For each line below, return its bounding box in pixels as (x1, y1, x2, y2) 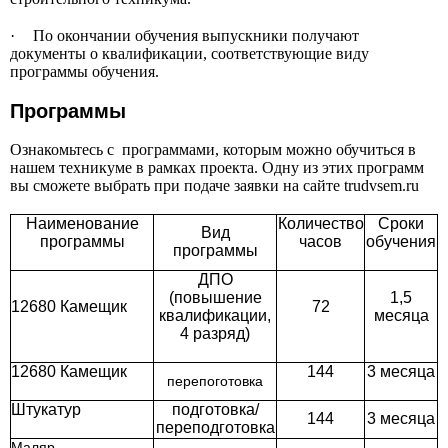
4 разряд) (180, 325, 250, 343)
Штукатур (11, 401, 85, 419)
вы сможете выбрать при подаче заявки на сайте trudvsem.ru (10, 177, 419, 195)
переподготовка (155, 419, 275, 437)
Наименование (26, 215, 140, 233)
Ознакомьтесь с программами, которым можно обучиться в (10, 141, 416, 159)
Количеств (277, 215, 355, 233)
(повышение (168, 289, 262, 307)
